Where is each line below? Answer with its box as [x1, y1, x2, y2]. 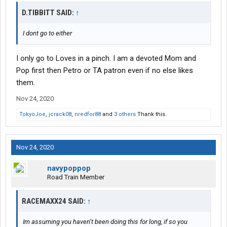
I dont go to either [23, 29, 72, 37]
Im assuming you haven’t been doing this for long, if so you [23, 218, 187, 226]
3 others [114, 111, 136, 118]
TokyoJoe [19, 111, 46, 118]
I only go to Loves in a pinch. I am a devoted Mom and [16, 54, 196, 63]
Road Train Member [47, 173, 104, 181]
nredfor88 [74, 111, 101, 118]
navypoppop [47, 164, 91, 173]
